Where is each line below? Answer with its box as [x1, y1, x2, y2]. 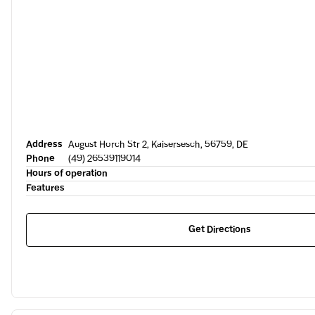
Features [26, 182, 65, 194]
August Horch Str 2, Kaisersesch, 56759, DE [68, 139, 248, 150]
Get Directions [188, 224, 251, 236]
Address [26, 139, 63, 150]
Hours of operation [26, 167, 108, 179]
